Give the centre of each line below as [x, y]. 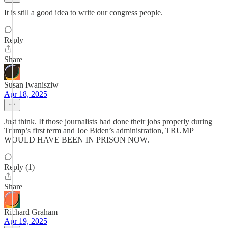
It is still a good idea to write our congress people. [83, 12]
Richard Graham [31, 212]
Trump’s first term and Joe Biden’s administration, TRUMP [99, 131]
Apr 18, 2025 [26, 94]
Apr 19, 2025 [26, 221]
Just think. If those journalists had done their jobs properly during [108, 121]
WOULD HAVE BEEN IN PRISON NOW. [77, 140]
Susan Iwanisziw [31, 85]
